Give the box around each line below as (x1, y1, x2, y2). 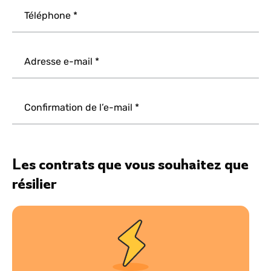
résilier (12, 174, 57, 194)
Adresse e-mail (24, 56, 93, 67)
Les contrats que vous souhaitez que (12, 154, 249, 174)
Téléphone (24, 10, 71, 21)
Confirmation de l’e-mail (24, 102, 132, 113)
